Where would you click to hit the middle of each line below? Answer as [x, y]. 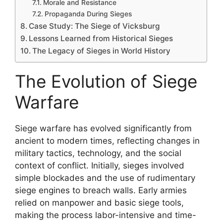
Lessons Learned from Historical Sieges [101, 38]
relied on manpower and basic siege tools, [99, 202]
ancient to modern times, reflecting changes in [107, 140]
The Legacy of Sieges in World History [102, 51]
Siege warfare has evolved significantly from [103, 128]
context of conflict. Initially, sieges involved [100, 165]
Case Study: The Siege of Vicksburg [94, 26]
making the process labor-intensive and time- [106, 215]
